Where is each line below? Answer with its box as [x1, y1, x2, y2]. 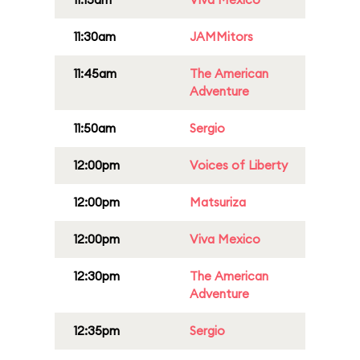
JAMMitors [190, 29, 253, 44]
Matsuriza [190, 194, 246, 210]
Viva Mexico [190, 231, 260, 247]
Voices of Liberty [190, 157, 288, 173]
